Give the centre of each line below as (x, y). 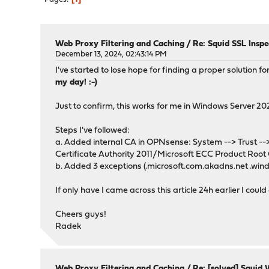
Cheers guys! (81, 215)
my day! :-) (77, 83)
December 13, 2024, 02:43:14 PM (111, 54)
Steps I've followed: (93, 131)
